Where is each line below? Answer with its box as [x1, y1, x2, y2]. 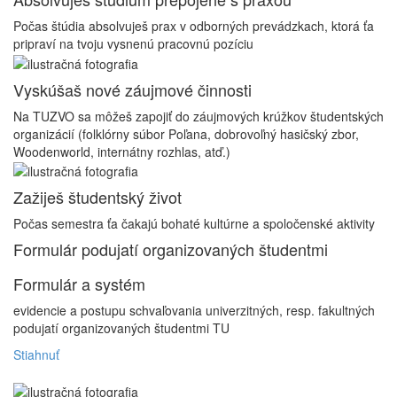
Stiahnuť [13, 345, 59, 363]
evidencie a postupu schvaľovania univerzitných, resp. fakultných [13, 300, 375, 319]
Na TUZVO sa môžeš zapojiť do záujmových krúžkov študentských [13, 106, 384, 125]
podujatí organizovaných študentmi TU [13, 318, 230, 337]
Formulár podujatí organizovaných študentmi [13, 237, 328, 261]
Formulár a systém [13, 271, 145, 295]
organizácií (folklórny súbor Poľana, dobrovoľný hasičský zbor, [13, 124, 359, 143]
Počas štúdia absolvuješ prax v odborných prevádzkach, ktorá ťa [13, 17, 374, 35]
